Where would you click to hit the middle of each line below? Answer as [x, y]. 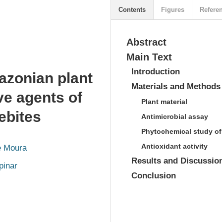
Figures [173, 10]
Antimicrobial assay [175, 116]
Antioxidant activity [174, 146]
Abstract [146, 42]
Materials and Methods [176, 86]
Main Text [149, 57]
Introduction [156, 72]
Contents [132, 10]
